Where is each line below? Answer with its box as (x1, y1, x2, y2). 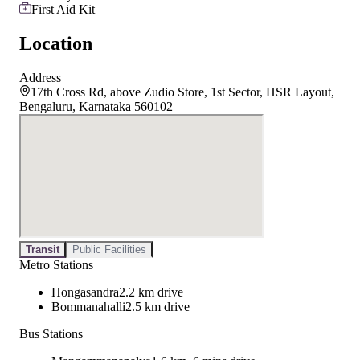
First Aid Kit (31, 2, 95, 17)
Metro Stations (19, 258, 93, 272)
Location (19, 33, 92, 55)
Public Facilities (72, 243, 146, 256)
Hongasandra (51, 285, 119, 300)
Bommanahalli (51, 300, 125, 314)
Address (19, 71, 61, 85)
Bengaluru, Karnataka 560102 (19, 100, 173, 114)
